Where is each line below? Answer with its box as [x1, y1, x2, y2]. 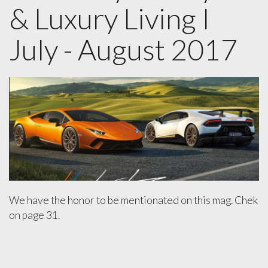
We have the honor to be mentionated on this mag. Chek [9, 193, 258, 206]
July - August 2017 [9, 32, 237, 66]
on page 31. [9, 208, 60, 221]
